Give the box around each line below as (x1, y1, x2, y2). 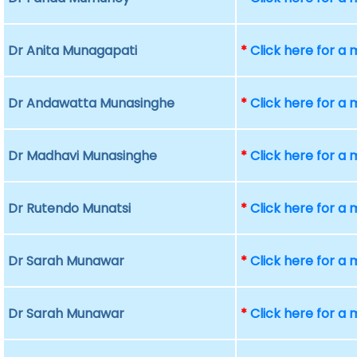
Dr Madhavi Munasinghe (8, 147, 158, 165)
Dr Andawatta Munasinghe (8, 94, 175, 112)
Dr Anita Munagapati (8, 41, 138, 60)
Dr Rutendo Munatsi (8, 199, 131, 218)
